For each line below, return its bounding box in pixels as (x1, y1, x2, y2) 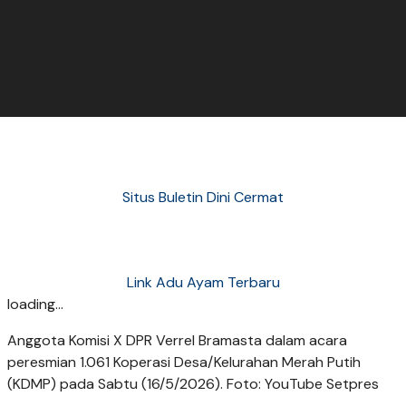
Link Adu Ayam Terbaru (126, 272, 280, 292)
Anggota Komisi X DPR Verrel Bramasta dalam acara (7, 330, 347, 350)
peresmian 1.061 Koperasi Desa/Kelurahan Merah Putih (7, 352, 361, 372)
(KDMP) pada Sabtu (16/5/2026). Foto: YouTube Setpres (7, 373, 379, 393)
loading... (7, 294, 63, 314)
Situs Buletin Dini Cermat (122, 188, 284, 208)
